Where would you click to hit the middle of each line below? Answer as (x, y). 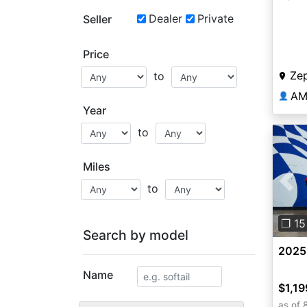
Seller (97, 19)
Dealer (165, 19)
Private (215, 19)
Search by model (136, 235)
